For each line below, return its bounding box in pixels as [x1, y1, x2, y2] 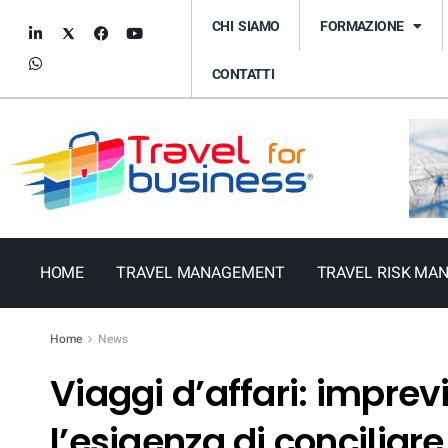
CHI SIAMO [212, 17, 280, 34]
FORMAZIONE [320, 17, 404, 34]
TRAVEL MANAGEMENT [116, 261, 285, 286]
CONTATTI [212, 66, 275, 82]
